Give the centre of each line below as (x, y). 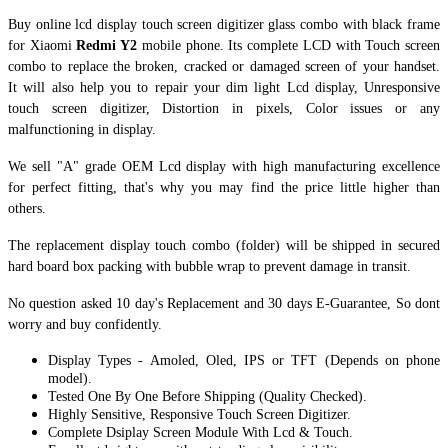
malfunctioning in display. (82, 129)
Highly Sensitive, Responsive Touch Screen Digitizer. (199, 414)
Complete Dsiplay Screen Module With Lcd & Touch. (200, 432)
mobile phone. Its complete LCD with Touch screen (291, 45)
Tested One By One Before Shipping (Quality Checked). (207, 396)
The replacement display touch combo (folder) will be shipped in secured (224, 245)
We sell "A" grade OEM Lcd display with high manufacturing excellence (224, 166)
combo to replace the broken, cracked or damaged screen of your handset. (224, 66)
